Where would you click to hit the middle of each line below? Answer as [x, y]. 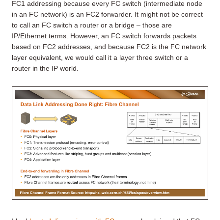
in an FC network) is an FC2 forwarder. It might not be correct [107, 14]
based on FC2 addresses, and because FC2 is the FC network [109, 46]
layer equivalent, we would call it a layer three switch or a [100, 57]
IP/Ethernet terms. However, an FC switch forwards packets [104, 36]
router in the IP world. [45, 68]
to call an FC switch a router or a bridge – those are [92, 25]
